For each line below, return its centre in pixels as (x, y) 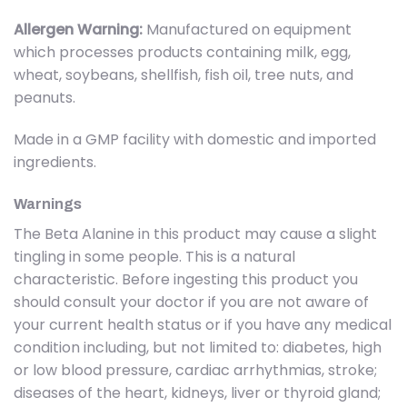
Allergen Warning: (78, 30)
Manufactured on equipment (247, 30)
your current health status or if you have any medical (203, 324)
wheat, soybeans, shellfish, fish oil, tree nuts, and (184, 75)
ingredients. (55, 162)
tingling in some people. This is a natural (154, 256)
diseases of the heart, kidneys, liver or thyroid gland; (197, 392)
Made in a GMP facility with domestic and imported (195, 139)
